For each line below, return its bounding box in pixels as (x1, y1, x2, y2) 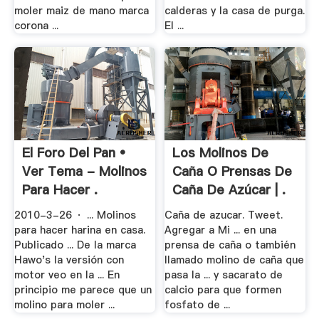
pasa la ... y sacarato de (164, 267, 283, 282)
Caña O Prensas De (172, 162, 293, 181)
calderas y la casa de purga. (164, 3, 305, 18)
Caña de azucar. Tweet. (164, 207, 283, 222)
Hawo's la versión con (14, 252, 124, 267)
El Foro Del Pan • (21, 144, 125, 162)
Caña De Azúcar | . (172, 181, 286, 199)
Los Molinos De (172, 144, 269, 162)
